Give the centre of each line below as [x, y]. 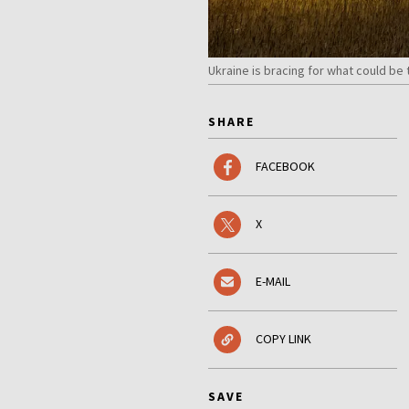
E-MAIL [273, 282]
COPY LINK [283, 339]
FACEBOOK [285, 167]
